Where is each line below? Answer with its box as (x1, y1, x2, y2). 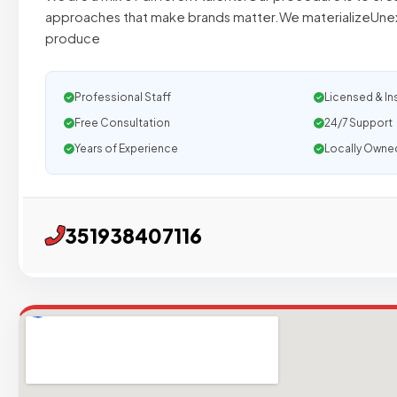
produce (45, 30, 100, 46)
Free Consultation (74, 116, 170, 129)
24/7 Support (323, 116, 393, 129)
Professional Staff (74, 90, 171, 104)
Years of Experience (74, 142, 178, 155)
